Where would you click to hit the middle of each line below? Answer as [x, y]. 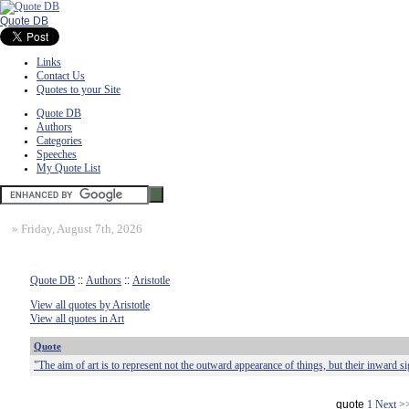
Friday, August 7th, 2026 [82, 229]
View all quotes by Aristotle [90, 305]
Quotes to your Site [79, 89]
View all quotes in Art [77, 319]
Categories [59, 141]
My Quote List [68, 168]
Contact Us [61, 76]
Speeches [57, 154]
